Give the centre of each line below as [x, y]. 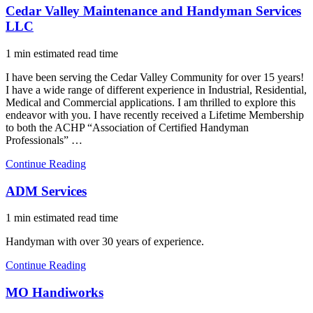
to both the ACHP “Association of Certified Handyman [127, 127]
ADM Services [46, 191]
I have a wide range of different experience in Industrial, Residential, [156, 89]
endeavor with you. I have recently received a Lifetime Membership [155, 115]
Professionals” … [44, 140]
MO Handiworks [54, 292]
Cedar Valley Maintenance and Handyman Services [153, 11]
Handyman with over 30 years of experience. [105, 242]
